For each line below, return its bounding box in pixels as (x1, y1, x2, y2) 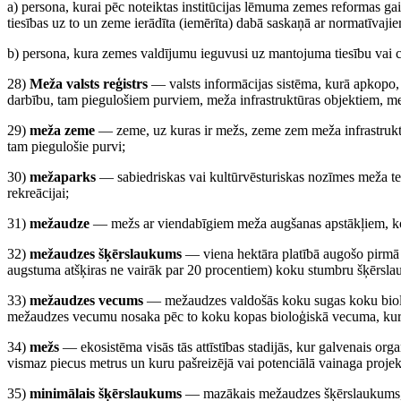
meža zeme (30, 123, 95, 138)
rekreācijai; (7, 185, 69, 200)
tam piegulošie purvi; (7, 139, 125, 154)
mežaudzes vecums (30, 293, 143, 308)
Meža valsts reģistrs (30, 76, 148, 91)
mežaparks (30, 169, 96, 184)
